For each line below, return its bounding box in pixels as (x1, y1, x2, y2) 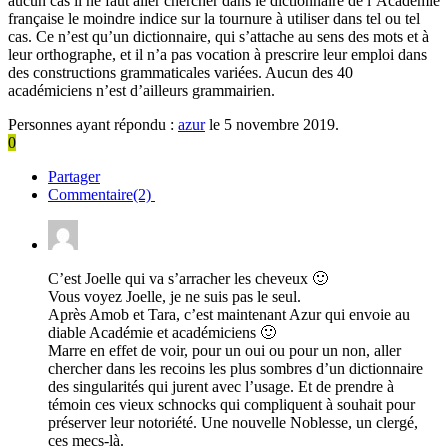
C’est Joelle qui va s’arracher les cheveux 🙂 (48, 269, 328, 287)
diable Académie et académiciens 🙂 (48, 323, 276, 341)
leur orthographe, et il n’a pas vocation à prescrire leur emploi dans (8, 45, 427, 63)
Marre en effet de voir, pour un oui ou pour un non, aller (48, 341, 401, 359)
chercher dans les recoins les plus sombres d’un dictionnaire (48, 359, 423, 377)
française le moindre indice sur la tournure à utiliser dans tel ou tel (8, 9, 420, 27)
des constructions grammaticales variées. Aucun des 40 (8, 63, 353, 81)
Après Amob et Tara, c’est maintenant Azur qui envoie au (48, 305, 410, 323)
